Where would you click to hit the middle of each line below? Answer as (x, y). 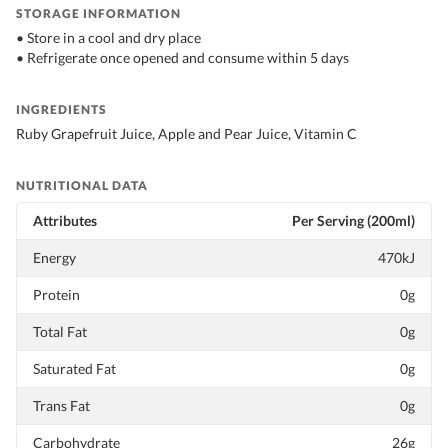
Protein (56, 295)
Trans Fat (61, 406)
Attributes (65, 221)
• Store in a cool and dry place (108, 38)
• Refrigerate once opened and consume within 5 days (182, 58)
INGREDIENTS (61, 110)
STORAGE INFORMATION (98, 14)
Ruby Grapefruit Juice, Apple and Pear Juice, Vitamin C (186, 134)
